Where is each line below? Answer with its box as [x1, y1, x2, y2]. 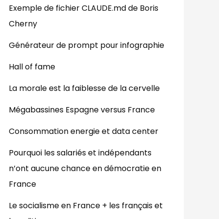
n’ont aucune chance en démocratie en [9, 163, 161, 175]
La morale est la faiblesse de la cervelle [9, 83, 160, 94]
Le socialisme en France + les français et [9, 200, 163, 212]
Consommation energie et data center [9, 126, 158, 137]
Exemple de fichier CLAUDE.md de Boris [9, 2, 158, 14]
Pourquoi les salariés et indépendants [9, 147, 152, 159]
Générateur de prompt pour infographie [9, 40, 164, 51]
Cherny [9, 18, 37, 30]
